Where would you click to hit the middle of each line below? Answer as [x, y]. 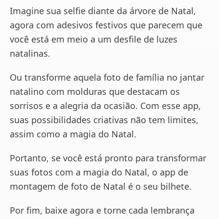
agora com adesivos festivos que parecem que [106, 25]
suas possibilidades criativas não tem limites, [104, 120]
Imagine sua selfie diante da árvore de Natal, [103, 11]
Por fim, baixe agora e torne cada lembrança [102, 210]
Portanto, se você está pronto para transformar [108, 158]
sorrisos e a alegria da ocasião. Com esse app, [105, 106]
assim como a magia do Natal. [73, 134]
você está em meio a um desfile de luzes [94, 39]
